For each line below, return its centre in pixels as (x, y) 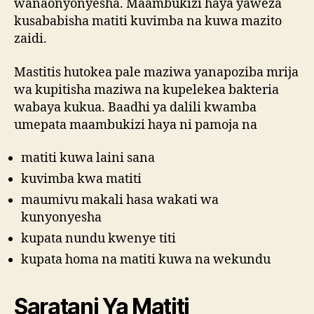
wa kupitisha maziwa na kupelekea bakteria (146, 90)
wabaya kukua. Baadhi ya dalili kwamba (135, 107)
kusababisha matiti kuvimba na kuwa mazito (148, 22)
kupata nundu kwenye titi (98, 239)
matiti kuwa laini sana (88, 158)
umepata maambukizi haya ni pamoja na (136, 125)
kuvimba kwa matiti (81, 179)
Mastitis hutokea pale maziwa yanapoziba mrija (156, 72)
